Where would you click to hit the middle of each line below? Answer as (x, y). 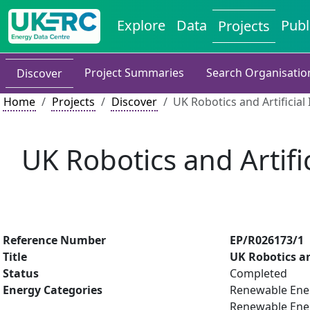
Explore (142, 25)
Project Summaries (134, 73)
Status (21, 273)
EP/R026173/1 (267, 240)
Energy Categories (53, 290)
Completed (258, 273)
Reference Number (54, 240)
